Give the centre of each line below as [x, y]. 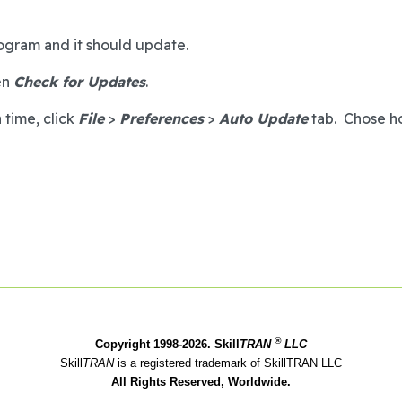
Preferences [162, 118]
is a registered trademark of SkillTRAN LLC [230, 363]
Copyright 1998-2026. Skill [167, 344]
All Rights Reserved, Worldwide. [201, 382]
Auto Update [263, 118]
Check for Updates [79, 82]
